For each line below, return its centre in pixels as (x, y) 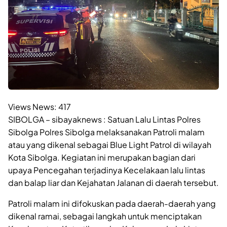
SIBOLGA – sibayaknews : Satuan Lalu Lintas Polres (104, 119)
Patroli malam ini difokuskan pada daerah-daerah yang (112, 203)
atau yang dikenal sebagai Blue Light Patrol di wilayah (110, 144)
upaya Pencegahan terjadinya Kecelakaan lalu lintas (107, 170)
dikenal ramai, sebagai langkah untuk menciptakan (105, 216)
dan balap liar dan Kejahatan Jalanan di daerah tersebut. (113, 182)
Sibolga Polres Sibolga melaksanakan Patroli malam (106, 132)
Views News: (32, 106)
